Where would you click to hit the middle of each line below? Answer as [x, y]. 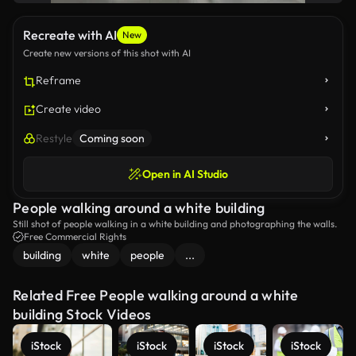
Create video [68, 109]
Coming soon [112, 138]
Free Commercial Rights [75, 236]
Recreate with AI [70, 35]
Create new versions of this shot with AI [107, 53]
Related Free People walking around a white [156, 295]
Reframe [58, 80]
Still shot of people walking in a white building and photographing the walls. [175, 224]
